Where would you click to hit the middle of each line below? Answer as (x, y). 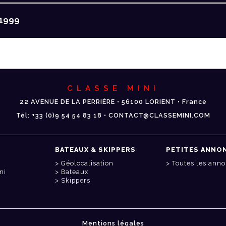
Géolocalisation (87, 163)
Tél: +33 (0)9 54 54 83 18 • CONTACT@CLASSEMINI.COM (113, 116)
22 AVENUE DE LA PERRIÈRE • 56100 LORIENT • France (113, 102)
